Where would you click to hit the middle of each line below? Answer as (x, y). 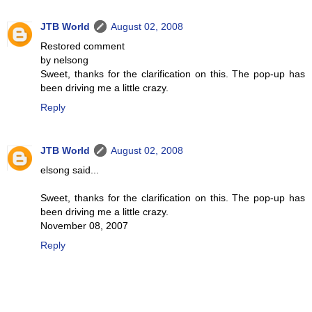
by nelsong (64, 60)
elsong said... (70, 170)
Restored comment (83, 46)
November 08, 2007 (84, 225)
